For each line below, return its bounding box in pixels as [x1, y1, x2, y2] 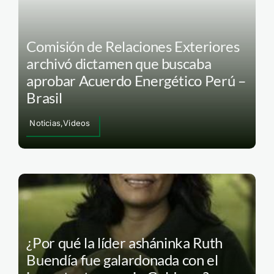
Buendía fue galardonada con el [26, 251, 218, 269]
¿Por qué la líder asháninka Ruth [26, 234, 223, 252]
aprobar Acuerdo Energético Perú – [26, 71, 246, 89]
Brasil [26, 88, 62, 106]
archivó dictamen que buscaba [26, 54, 212, 72]
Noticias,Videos [29, 117, 91, 128]
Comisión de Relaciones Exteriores [26, 37, 240, 55]
